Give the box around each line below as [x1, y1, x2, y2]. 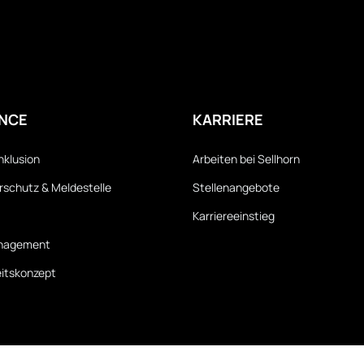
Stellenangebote [193, 180, 279, 196]
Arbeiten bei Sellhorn [193, 151, 300, 167]
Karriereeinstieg [193, 208, 275, 224]
